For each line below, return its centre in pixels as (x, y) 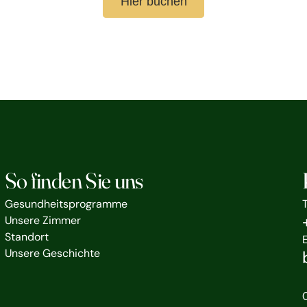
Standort (26, 237)
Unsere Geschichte (52, 253)
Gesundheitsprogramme (66, 204)
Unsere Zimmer (42, 220)
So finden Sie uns (74, 181)
